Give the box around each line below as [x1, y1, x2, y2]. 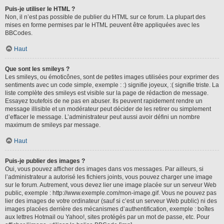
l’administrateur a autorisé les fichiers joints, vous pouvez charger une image [5, 173, 212, 180]
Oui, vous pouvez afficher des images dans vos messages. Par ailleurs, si [5, 165, 203, 172]
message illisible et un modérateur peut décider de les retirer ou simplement [5, 105, 211, 112]
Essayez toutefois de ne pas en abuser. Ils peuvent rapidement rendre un [5, 97, 202, 104]
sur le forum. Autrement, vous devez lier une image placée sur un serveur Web [5, 181, 216, 188]
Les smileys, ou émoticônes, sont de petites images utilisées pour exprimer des [5, 73, 219, 80]
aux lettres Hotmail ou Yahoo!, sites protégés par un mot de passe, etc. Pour [5, 213, 209, 220]
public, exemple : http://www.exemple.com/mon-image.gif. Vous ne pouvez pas [5, 189, 216, 196]
